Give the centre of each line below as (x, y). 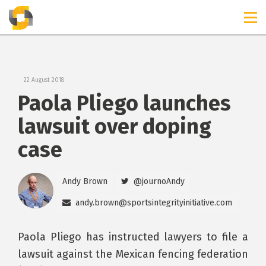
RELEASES (102, 12)
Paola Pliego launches (124, 103)
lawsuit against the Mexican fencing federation (133, 254)
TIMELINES (40, 12)
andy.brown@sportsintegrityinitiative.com (154, 203)
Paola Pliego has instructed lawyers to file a (133, 237)
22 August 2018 (44, 80)
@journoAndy (159, 181)
